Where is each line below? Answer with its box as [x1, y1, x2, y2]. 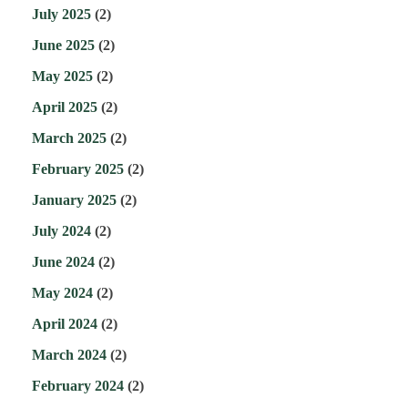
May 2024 [32, 285, 93, 301]
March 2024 [32, 347, 107, 363]
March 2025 [32, 130, 107, 147]
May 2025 [32, 68, 93, 85]
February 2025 [32, 161, 124, 178]
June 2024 [32, 254, 95, 270]
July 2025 [32, 6, 91, 23]
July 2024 [32, 223, 91, 240]
